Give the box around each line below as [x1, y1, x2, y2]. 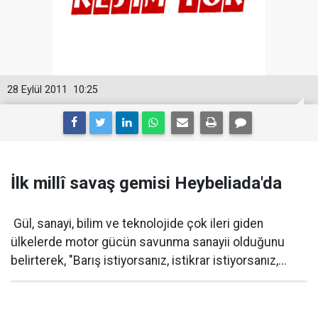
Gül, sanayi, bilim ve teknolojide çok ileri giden [11, 216, 263, 231]
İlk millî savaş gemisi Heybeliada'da [11, 173, 282, 194]
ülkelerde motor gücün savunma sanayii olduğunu [11, 235, 285, 250]
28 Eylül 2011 [7, 84, 67, 97]
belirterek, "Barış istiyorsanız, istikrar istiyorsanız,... [11, 253, 287, 268]
